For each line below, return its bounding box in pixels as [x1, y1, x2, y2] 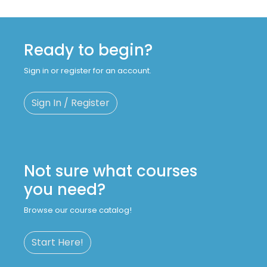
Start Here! [32, 235, 83, 250]
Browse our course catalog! [24, 204, 132, 216]
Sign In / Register [32, 96, 110, 110]
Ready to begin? [24, 39, 153, 61]
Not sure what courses [24, 160, 197, 182]
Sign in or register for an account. [24, 65, 151, 77]
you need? [24, 179, 105, 201]
